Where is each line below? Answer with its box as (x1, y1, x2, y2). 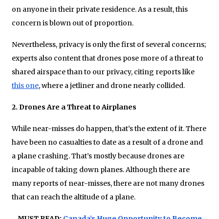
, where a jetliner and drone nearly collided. (39, 81, 185, 90)
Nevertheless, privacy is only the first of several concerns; (12, 40, 206, 49)
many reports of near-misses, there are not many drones (12, 178, 204, 188)
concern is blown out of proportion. (12, 18, 133, 27)
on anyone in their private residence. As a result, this (12, 4, 188, 14)
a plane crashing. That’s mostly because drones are (12, 151, 184, 160)
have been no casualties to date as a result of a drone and (12, 137, 203, 147)
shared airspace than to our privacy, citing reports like (12, 67, 195, 76)
